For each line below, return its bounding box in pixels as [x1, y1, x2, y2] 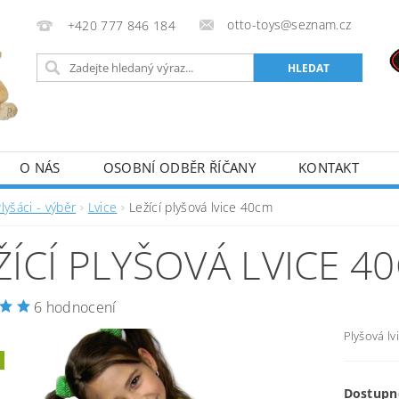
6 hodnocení [34, 297, 117, 317]
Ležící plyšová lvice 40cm [129, 199, 273, 216]
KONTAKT [297, 159, 360, 176]
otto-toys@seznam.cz [227, 16, 352, 33]
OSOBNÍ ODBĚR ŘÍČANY [102, 159, 256, 176]
